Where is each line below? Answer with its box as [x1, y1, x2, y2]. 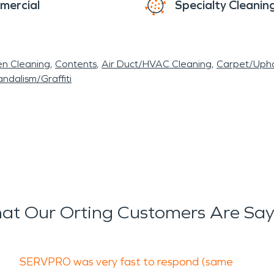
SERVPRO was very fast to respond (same [20, 255, 233, 268]
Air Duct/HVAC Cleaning [102, 58, 212, 70]
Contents [55, 58, 97, 70]
